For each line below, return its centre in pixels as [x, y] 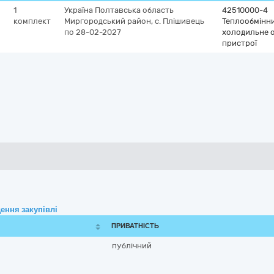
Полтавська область [134, 10]
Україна [79, 10]
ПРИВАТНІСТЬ [135, 226]
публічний [132, 246]
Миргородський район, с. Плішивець [134, 21]
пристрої [239, 43]
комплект [32, 21]
